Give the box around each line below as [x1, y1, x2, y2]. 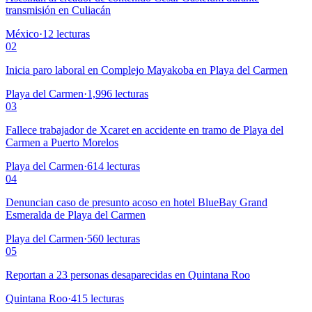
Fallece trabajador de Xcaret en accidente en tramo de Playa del [6, 123, 283, 136]
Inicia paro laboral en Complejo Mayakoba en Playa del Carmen [6, 63, 288, 76]
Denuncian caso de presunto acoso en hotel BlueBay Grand [6, 196, 267, 208]
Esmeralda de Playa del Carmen [6, 208, 146, 221]
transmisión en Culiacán [6, 3, 111, 16]
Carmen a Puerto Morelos [6, 136, 118, 148]
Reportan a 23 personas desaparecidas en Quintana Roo [6, 268, 250, 281]
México [6, 27, 39, 40]
